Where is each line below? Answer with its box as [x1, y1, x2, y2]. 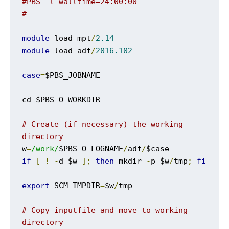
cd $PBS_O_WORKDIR [22, 95, 101, 104]
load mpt [50, 33, 91, 42]
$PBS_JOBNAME [45, 70, 101, 79]
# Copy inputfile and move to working [22, 205, 188, 214]
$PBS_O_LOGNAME [59, 144, 124, 153]
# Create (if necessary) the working [22, 119, 184, 128]
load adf [50, 45, 91, 55]
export [22, 180, 50, 190]
